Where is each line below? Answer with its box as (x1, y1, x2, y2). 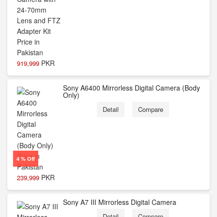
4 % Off (16, 155, 35, 162)
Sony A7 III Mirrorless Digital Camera (63, 197, 176, 207)
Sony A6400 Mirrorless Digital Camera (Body (63, 83, 200, 93)
